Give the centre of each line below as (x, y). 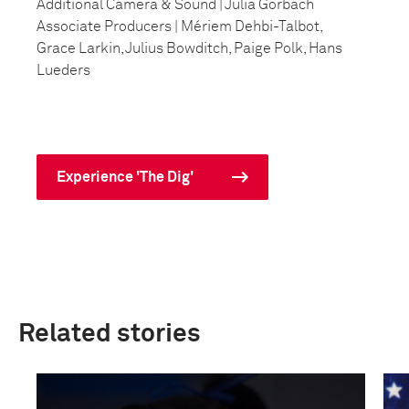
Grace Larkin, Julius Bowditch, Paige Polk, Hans (189, 48)
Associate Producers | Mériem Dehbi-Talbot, (179, 26)
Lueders (63, 70)
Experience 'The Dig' (125, 177)
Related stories (110, 334)
